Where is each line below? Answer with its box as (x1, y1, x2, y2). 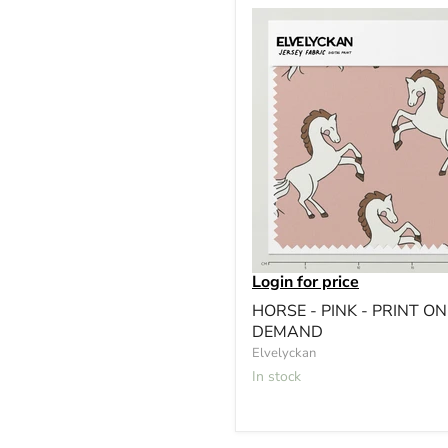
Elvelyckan (252, 343, 316, 362)
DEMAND (252, 320, 323, 343)
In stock (256, 366, 301, 386)
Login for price (252, 270, 359, 293)
